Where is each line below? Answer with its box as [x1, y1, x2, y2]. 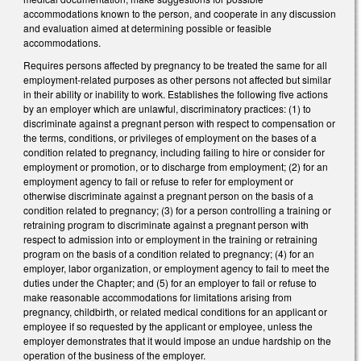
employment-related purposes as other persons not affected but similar [23, 72, 331, 86]
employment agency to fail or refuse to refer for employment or [23, 173, 293, 188]
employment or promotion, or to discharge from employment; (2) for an [23, 159, 328, 173]
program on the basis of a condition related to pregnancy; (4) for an [23, 246, 314, 260]
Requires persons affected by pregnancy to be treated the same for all [23, 57, 327, 72]
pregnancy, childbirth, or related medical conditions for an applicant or [23, 304, 327, 318]
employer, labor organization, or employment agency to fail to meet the [23, 260, 330, 275]
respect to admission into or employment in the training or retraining [23, 231, 317, 246]
